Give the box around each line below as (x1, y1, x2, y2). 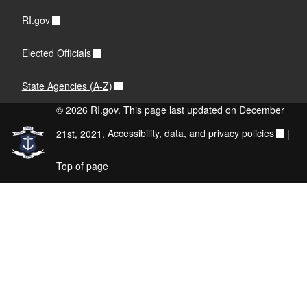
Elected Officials (21, 46, 91, 60)
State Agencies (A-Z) (21, 79, 112, 93)
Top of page (56, 159, 108, 173)
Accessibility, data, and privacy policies (107, 126, 274, 140)
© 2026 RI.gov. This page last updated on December (56, 102, 284, 116)
